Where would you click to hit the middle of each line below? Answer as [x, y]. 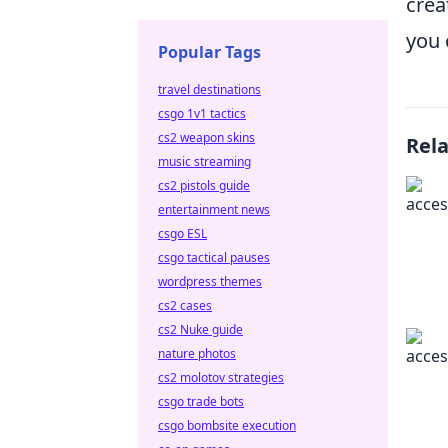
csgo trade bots [201, 401]
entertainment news [214, 209]
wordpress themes [210, 281]
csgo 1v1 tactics [202, 113]
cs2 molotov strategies [221, 377]
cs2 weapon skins [206, 137]
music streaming [204, 161]
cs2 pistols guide [204, 185]
